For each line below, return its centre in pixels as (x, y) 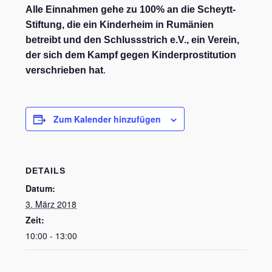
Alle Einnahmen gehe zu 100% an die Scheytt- (131, 10)
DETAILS (46, 171)
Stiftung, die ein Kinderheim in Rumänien (120, 25)
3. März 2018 (51, 204)
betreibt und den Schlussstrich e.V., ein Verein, (133, 40)
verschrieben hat (65, 70)
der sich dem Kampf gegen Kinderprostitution (131, 55)
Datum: (41, 189)
